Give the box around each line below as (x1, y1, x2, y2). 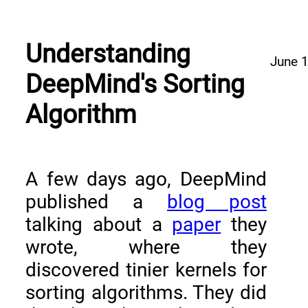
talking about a (25, 213, 173, 236)
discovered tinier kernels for (25, 258, 267, 281)
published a (25, 190, 167, 213)
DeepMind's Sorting (25, 69, 245, 99)
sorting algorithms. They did (25, 281, 267, 304)
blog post (167, 190, 267, 213)
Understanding (25, 38, 191, 69)
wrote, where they (25, 236, 267, 258)
